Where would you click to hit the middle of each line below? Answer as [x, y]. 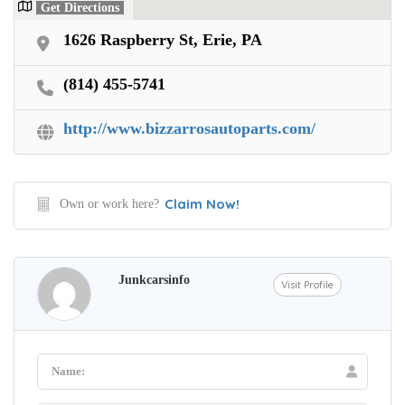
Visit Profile [308, 284]
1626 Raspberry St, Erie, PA [163, 39]
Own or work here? [109, 203]
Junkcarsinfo [154, 279]
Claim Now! [202, 203]
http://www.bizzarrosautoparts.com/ [189, 128]
